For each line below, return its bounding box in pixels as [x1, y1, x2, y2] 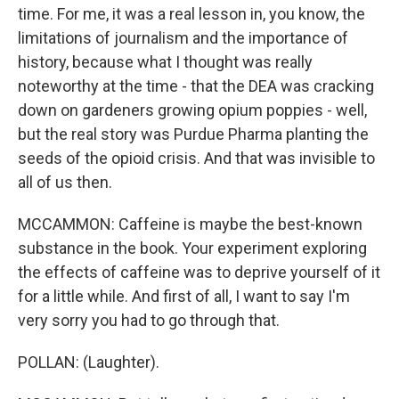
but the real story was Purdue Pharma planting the [18, 125, 369, 143]
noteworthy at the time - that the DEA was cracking [18, 77, 374, 95]
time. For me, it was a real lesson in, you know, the [18, 4, 365, 23]
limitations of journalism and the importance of [18, 28, 348, 47]
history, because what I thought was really [18, 53, 313, 71]
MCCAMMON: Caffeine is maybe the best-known [18, 215, 362, 233]
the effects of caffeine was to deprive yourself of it [18, 263, 380, 281]
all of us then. [18, 173, 112, 191]
